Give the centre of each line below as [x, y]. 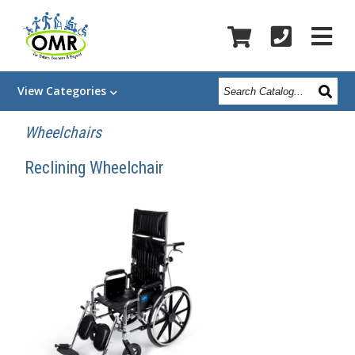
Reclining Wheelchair [95, 168]
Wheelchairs [63, 132]
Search [236, 82]
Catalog [240, 93]
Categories [76, 91]
